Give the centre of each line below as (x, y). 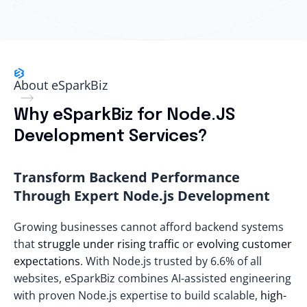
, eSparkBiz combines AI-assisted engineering (175, 278)
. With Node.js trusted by (145, 261)
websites (36, 278)
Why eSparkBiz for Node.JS (124, 115)
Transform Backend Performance (127, 177)
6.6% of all (236, 261)
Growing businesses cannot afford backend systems (149, 226)
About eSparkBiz (61, 85)
